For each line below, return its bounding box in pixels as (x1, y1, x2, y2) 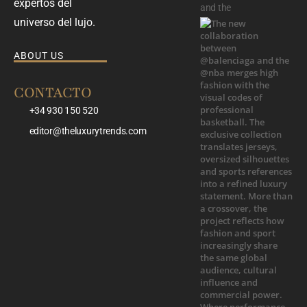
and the (200, 1, 232, 13)
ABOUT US (14, 50, 64, 62)
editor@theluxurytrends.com (29, 125, 147, 137)
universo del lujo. (14, 15, 95, 29)
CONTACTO (14, 83, 92, 103)
